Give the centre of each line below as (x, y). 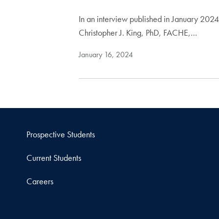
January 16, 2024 (106, 55)
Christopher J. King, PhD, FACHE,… (138, 33)
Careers (40, 181)
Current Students (54, 158)
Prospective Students (60, 134)
